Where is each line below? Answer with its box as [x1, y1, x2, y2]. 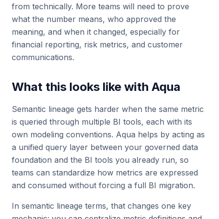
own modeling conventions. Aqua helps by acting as [12, 130, 205, 139]
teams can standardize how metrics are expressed [12, 168, 198, 177]
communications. [12, 52, 74, 62]
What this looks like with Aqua [12, 80, 180, 94]
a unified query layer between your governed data [12, 142, 198, 152]
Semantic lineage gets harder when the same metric [12, 104, 204, 114]
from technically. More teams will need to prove [12, 1, 189, 11]
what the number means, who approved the [12, 14, 176, 24]
